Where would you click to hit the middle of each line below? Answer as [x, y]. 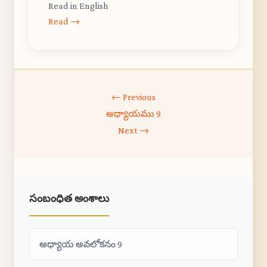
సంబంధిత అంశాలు [69, 198]
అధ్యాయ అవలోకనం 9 [81, 244]
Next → [133, 130]
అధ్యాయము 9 [133, 114]
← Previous [133, 97]
